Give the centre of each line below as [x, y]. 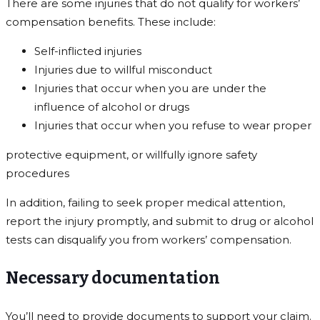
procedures [37, 173]
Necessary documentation [113, 277]
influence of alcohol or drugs [112, 106]
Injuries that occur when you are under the [150, 88]
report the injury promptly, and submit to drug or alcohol [160, 221]
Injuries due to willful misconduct [123, 69]
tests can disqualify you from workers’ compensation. [149, 239]
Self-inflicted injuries [88, 51]
